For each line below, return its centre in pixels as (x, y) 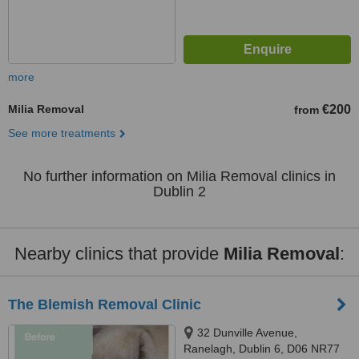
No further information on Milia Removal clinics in (179, 176)
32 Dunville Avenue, (247, 333)
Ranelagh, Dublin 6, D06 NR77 (262, 349)
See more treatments (62, 133)
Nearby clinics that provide (119, 254)
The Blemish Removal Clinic (105, 305)
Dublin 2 (179, 192)
